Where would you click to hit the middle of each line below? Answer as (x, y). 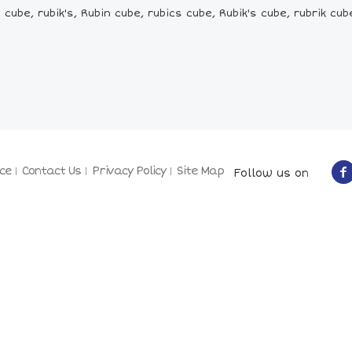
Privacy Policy (129, 171)
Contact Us (51, 171)
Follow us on (266, 173)
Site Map (200, 171)
